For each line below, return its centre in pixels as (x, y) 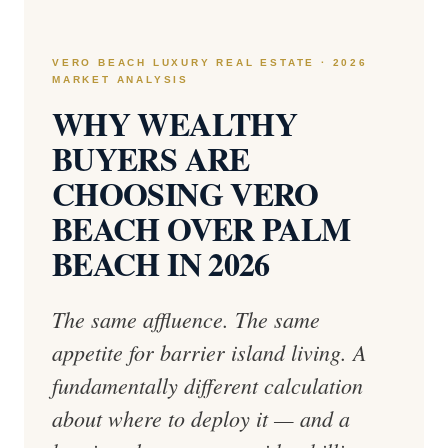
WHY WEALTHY (174, 123)
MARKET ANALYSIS (121, 79)
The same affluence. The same (186, 319)
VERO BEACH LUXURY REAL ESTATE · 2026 (210, 62)
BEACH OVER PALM (201, 228)
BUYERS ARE (151, 158)
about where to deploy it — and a (201, 418)
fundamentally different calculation (207, 385)
